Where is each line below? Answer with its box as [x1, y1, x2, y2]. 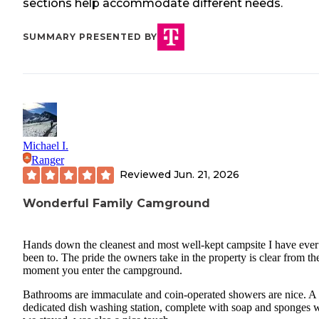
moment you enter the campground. [23, 264, 182, 277]
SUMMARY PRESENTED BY [23, 31, 157, 42]
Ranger [31, 153, 64, 166]
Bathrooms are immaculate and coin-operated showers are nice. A [23, 288, 316, 301]
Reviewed [120, 168, 174, 182]
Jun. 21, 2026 [174, 168, 239, 182]
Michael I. [23, 139, 68, 152]
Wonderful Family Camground [23, 196, 210, 210]
